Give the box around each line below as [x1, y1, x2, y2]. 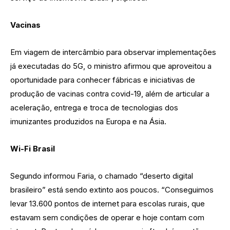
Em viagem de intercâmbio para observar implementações [10, 47, 216, 57]
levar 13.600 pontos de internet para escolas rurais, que [10, 198, 205, 208]
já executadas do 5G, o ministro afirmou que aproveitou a [10, 61, 212, 71]
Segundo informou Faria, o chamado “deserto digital [10, 170, 193, 181]
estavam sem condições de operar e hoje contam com [10, 212, 204, 222]
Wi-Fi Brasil [10, 143, 55, 154]
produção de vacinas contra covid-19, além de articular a [10, 88, 209, 99]
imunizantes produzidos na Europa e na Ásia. [10, 116, 166, 126]
